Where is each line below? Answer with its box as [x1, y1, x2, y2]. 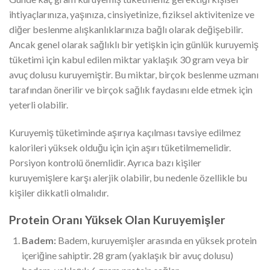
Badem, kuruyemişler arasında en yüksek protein [55, 234, 257, 246]
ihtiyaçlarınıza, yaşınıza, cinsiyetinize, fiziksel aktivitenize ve [9, 8, 254, 20]
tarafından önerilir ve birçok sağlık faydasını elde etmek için [9, 83, 253, 95]
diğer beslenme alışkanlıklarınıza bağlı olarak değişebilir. [9, 23, 243, 35]
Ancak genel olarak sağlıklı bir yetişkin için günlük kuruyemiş [9, 38, 259, 50]
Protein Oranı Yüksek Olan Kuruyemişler [9, 212, 225, 227]
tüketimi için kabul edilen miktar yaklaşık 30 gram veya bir [9, 53, 249, 65]
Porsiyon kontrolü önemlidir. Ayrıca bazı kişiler [9, 156, 201, 168]
